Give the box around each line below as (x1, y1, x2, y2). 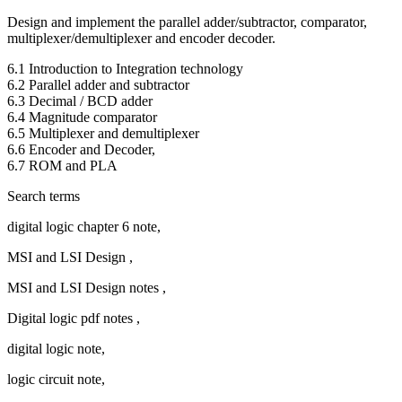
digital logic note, (7, 341, 105, 357)
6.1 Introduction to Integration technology (7, 61, 243, 77)
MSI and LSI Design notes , (7, 280, 166, 296)
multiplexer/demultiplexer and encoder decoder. (7, 31, 275, 47)
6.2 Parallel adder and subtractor (7, 77, 189, 93)
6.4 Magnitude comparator (7, 109, 157, 126)
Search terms (7, 188, 80, 205)
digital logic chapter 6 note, (7, 219, 161, 235)
